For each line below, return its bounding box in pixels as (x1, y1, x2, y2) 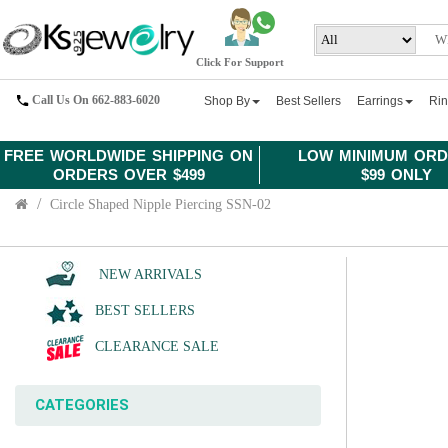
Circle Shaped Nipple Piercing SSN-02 (50, 197, 271, 212)
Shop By (204, 94, 251, 108)
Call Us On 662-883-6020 (32, 92, 160, 107)
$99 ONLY (361, 166, 433, 183)
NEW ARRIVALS (95, 267, 202, 282)
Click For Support (196, 56, 285, 69)
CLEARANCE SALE (95, 339, 219, 354)
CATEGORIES (35, 396, 129, 414)
